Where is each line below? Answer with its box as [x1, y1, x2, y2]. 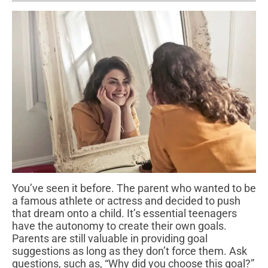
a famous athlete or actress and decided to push [12, 194, 240, 208]
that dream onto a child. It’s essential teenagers [12, 207, 237, 220]
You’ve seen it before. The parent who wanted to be [12, 182, 256, 195]
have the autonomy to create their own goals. [12, 220, 227, 233]
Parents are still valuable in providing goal [12, 232, 208, 245]
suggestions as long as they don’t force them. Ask [12, 245, 247, 258]
